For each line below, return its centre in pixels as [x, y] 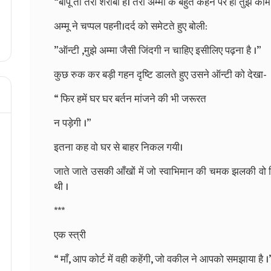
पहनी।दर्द [119, 26]
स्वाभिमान [176, 171]
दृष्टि [145, 75]
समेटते [163, 26]
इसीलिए [209, 51]
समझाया [241, 259]
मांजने [145, 99]
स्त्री [77, 235]
